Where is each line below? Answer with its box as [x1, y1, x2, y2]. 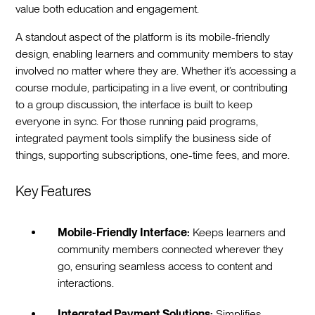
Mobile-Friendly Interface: [58, 226, 191, 240]
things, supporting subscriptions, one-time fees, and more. [15, 148, 290, 162]
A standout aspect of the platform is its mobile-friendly [15, 30, 271, 44]
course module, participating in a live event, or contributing [15, 81, 288, 95]
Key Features [15, 183, 91, 200]
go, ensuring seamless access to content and [58, 259, 274, 274]
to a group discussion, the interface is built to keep [15, 98, 253, 112]
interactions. [58, 276, 115, 290]
